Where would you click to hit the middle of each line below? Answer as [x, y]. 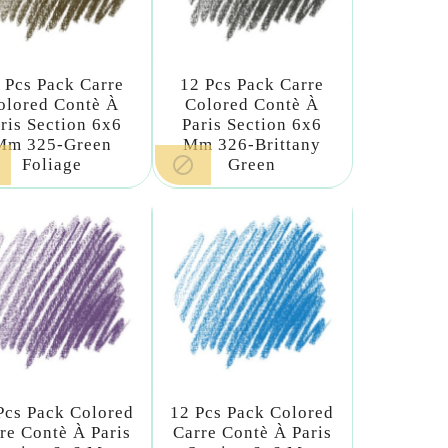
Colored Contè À [252, 105]
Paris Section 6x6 [252, 125]
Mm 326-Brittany [252, 145]
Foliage [51, 165]
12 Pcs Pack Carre [252, 85]
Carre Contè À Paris [252, 432]
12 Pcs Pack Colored [252, 412]
